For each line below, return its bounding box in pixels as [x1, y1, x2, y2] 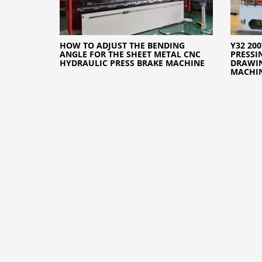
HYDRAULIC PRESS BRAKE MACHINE [60, 57, 205, 69]
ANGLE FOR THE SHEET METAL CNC [60, 49, 201, 60]
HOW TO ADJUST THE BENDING [60, 40, 185, 51]
